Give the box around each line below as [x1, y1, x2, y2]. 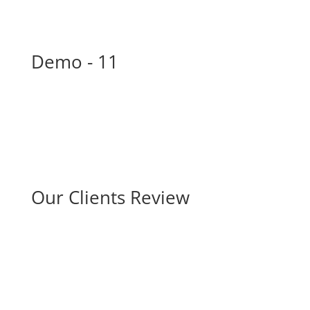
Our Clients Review [30, 185, 190, 210]
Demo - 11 [30, 49, 118, 74]
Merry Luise [174, 266, 274, 292]
